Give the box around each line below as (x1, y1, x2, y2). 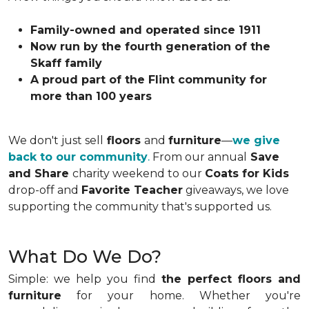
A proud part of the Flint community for (30, 73, 267, 87)
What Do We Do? (8, 246, 161, 268)
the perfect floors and (161, 272, 301, 286)
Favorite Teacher (81, 183, 183, 197)
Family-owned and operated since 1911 (30, 23, 261, 37)
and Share (8, 167, 72, 181)
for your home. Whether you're (61, 289, 301, 303)
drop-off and (8, 183, 81, 197)
